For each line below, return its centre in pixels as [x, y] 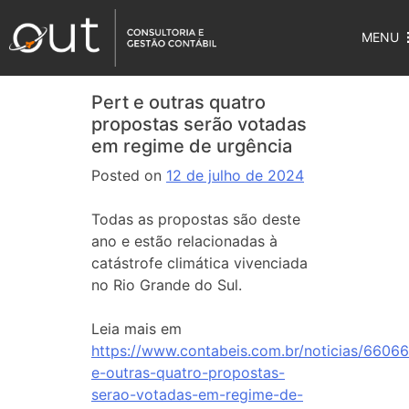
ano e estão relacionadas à [184, 241]
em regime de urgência [192, 146]
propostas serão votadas [199, 124]
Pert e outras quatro [178, 102]
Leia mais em [136, 329]
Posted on [129, 175]
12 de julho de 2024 [235, 175]
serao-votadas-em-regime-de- [197, 394]
